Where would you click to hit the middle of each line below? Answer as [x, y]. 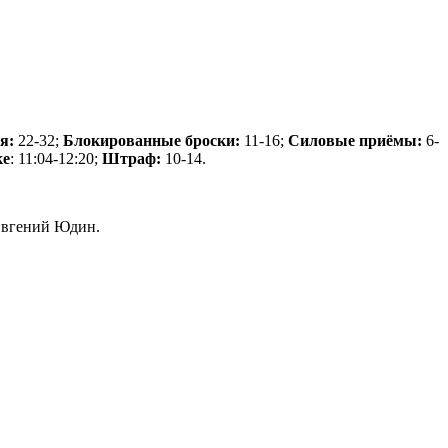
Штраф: [131, 158]
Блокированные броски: [151, 140]
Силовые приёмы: [355, 140]
